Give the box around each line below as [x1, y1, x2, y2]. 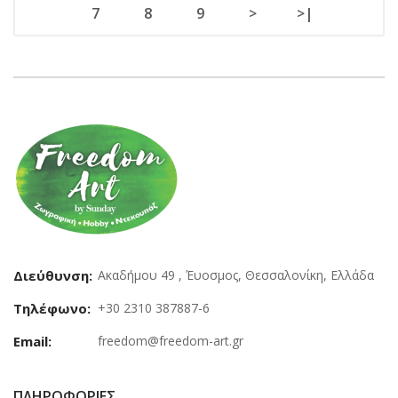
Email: [13, 331, 52, 350]
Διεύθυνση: [13, 266, 92, 284]
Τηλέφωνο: [13, 298, 91, 317]
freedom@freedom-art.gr [98, 331, 243, 349]
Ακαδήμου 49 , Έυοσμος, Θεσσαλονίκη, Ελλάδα [98, 266, 374, 283]
